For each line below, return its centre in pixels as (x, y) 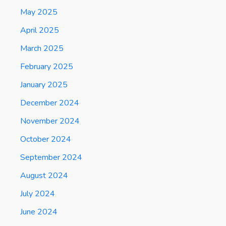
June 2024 (39, 212)
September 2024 (51, 157)
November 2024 (50, 121)
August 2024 (44, 175)
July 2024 (38, 193)
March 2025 (42, 48)
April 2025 (40, 30)
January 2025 (44, 84)
